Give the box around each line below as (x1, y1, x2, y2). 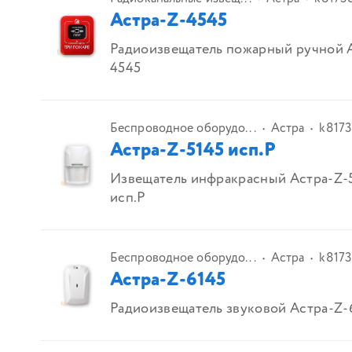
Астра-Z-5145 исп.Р (110, 137, 276, 165)
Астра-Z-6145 (110, 266, 225, 295)
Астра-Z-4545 (110, 7, 227, 35)
